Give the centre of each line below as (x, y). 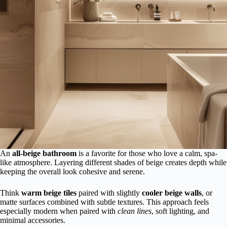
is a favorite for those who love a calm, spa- (147, 153)
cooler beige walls (172, 193)
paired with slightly (109, 193)
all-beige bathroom (44, 153)
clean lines (135, 211)
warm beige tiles (49, 193)
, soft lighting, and (180, 211)
